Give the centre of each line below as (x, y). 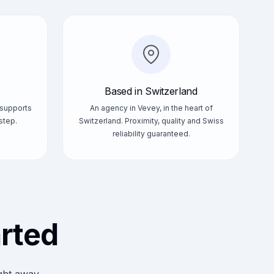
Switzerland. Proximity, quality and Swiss (151, 121)
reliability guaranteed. (151, 134)
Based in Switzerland (151, 91)
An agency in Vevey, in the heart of (151, 108)
